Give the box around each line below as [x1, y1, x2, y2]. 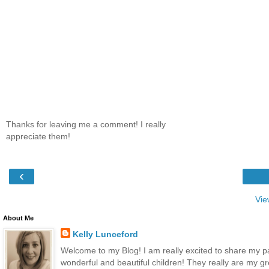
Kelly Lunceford [72, 229, 138, 240]
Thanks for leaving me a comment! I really [6, 119, 166, 129]
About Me [3, 214, 34, 222]
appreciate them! [6, 131, 70, 141]
